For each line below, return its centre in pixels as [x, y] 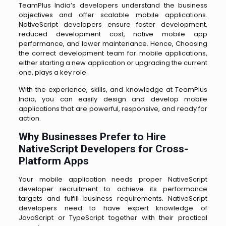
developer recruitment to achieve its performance [113, 189]
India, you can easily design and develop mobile [113, 99]
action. [30, 118]
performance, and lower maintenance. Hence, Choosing [113, 43]
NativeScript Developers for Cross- [103, 149]
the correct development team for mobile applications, [113, 53]
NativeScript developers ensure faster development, [113, 24]
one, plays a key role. [54, 72]
